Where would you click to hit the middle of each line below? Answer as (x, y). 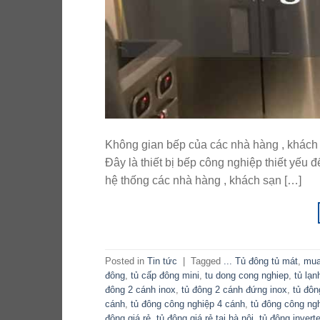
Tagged (207, 261)
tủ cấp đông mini (165, 276)
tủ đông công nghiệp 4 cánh (188, 304)
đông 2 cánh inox (140, 290)
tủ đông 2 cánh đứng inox (234, 290)
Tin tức (162, 261)
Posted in (126, 261)
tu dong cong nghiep (247, 276)
